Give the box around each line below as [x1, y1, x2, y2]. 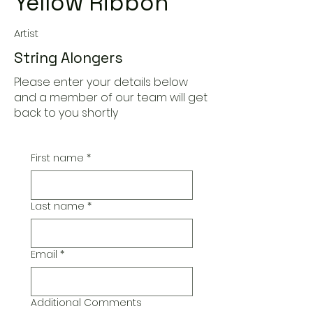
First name [31, 151, 84, 165]
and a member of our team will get [14, 89, 208, 105]
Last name [31, 199, 85, 213]
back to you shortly [14, 105, 118, 121]
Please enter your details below [14, 74, 188, 90]
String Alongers [14, 48, 123, 67]
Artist [14, 26, 38, 41]
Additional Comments [31, 296, 142, 310]
